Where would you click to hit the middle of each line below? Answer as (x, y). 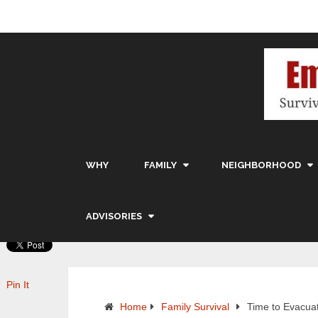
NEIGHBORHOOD (261, 165)
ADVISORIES (114, 216)
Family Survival (195, 307)
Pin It (18, 285)
